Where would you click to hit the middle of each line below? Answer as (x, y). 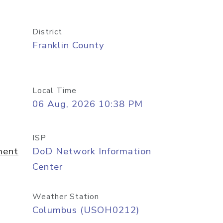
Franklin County (68, 45)
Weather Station (65, 197)
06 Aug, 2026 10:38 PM (87, 104)
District (47, 32)
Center (47, 167)
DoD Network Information (92, 151)
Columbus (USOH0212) (86, 210)
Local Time (54, 91)
